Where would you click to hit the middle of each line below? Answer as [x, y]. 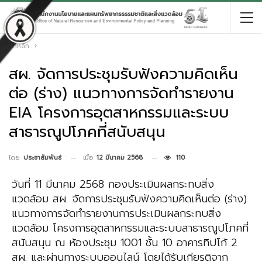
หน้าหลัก [18, 46]
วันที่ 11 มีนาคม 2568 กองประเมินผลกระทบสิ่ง [113, 185]
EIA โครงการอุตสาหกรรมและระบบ [119, 113]
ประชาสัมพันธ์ [42, 158]
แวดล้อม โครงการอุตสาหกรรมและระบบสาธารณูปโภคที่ [130, 228]
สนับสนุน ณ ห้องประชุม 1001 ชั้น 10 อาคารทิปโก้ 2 [125, 243]
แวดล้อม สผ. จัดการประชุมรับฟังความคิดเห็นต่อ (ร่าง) [129, 199]
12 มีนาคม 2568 [120, 158]
